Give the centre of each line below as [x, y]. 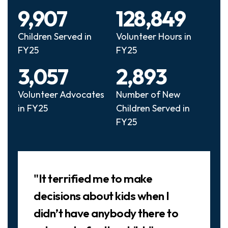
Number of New [149, 94]
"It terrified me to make [93, 178]
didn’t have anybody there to [106, 213]
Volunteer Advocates [61, 94]
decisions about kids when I [102, 196]
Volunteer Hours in [154, 36]
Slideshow [40, 158]
